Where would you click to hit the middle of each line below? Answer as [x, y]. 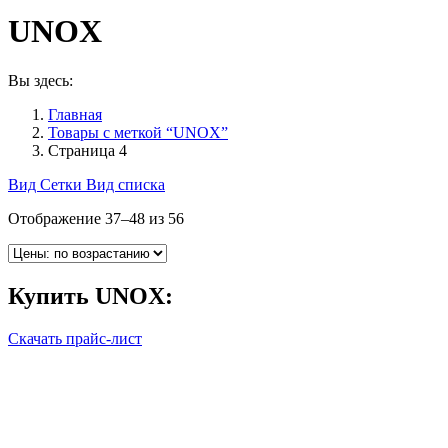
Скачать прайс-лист [75, 338]
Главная [75, 114]
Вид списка [125, 184]
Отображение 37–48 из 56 [96, 218]
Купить [51, 295]
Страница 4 [87, 150]
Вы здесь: [40, 80]
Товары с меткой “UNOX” [138, 132]
